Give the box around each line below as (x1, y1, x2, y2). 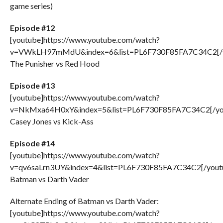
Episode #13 (9, 81, 55, 91)
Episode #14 (9, 138, 55, 148)
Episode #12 (9, 23, 55, 33)
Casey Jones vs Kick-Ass (9, 116, 94, 126)
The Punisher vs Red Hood (9, 59, 100, 69)
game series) (9, 1, 53, 11)
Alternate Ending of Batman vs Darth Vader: (9, 196, 159, 206)
